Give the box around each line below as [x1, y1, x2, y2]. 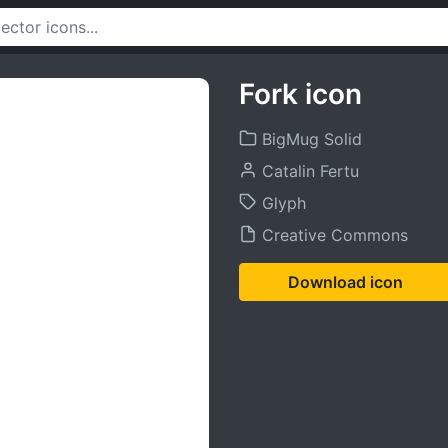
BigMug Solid [257, 129, 362, 149]
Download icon [288, 272, 403, 292]
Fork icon [239, 77, 362, 111]
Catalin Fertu [257, 161, 359, 181]
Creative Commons [257, 225, 408, 245]
